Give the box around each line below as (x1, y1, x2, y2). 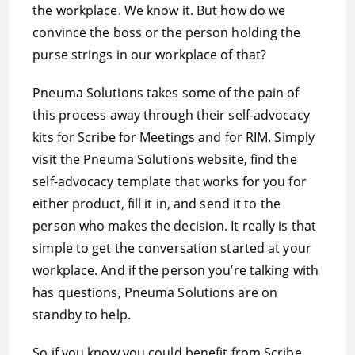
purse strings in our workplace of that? (32, 46, 267, 63)
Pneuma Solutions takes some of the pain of (32, 84, 300, 101)
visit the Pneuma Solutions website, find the (32, 151, 297, 168)
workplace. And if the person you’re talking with (32, 261, 319, 279)
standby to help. (32, 306, 131, 323)
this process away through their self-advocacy (32, 106, 310, 124)
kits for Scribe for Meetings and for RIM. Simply (32, 128, 315, 146)
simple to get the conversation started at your (32, 239, 311, 257)
